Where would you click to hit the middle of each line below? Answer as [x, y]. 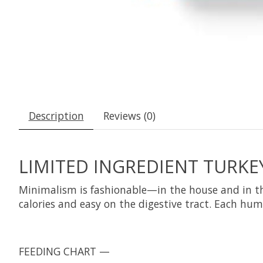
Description [56, 116]
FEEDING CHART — [64, 251]
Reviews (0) [129, 116]
